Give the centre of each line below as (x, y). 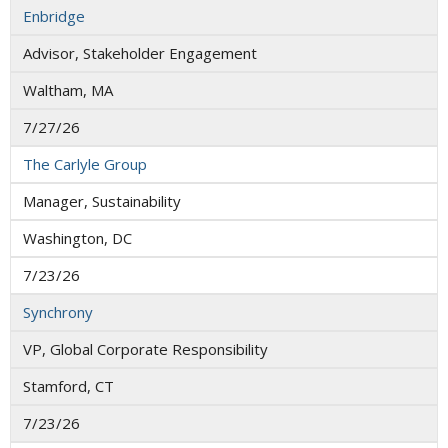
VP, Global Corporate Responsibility (145, 349)
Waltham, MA (68, 90)
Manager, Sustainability (102, 201)
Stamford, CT (68, 386)
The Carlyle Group (85, 164)
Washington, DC (77, 238)
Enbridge (54, 16)
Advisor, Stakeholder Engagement (140, 53)
